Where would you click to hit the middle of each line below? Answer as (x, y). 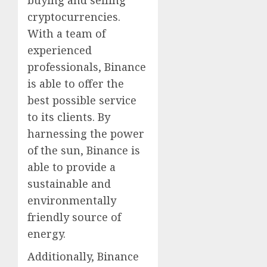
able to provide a (72, 167)
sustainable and (69, 184)
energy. (46, 234)
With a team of (66, 34)
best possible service (82, 100)
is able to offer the (76, 84)
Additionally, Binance (83, 257)
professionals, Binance (87, 67)
